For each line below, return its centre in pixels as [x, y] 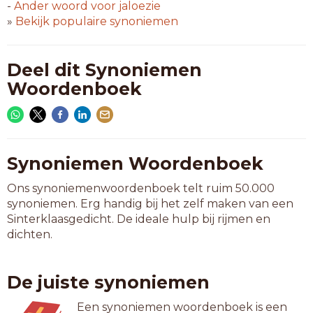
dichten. [30, 234]
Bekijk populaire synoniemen [97, 21]
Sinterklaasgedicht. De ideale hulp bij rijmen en [139, 219]
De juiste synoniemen [108, 282]
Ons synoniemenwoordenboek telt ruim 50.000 [141, 188]
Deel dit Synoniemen [104, 70]
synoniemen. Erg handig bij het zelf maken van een [150, 204]
